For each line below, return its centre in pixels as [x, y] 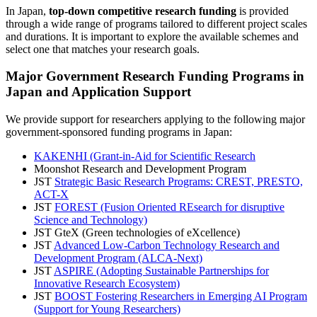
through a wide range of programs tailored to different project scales [156, 23]
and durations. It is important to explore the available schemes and [152, 36]
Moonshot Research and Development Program [140, 169]
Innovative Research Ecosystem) [107, 284]
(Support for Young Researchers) [107, 309]
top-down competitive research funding [143, 11]
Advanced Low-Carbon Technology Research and [167, 246]
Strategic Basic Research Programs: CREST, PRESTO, [179, 182]
